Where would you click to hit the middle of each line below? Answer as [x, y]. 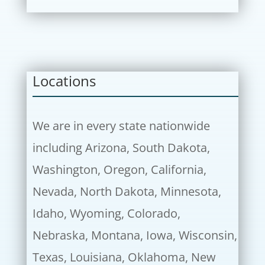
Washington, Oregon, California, [119, 170]
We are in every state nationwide [121, 126]
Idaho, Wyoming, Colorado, [106, 214]
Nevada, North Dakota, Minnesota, [127, 192]
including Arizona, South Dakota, [121, 148]
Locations [64, 81]
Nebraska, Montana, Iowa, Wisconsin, [135, 235]
